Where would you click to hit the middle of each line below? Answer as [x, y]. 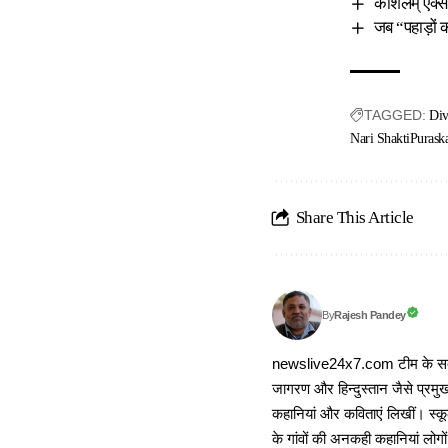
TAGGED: [395, 115]
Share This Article [354, 218]
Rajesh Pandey [370, 315]
